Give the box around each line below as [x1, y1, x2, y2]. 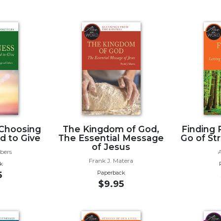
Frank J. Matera [89, 156, 134, 164]
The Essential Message [58, 132, 164, 143]
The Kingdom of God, [63, 123, 160, 134]
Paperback [97, 169, 125, 176]
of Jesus [92, 141, 131, 152]
